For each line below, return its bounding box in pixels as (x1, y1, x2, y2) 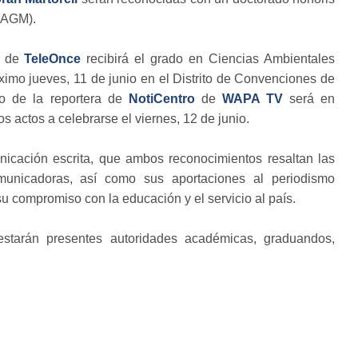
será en (282, 91, 336, 105)
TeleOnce (24, 51, 82, 66)
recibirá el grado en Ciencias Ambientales (81, 51, 336, 66)
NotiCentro (128, 91, 195, 105)
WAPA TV (221, 91, 283, 105)
